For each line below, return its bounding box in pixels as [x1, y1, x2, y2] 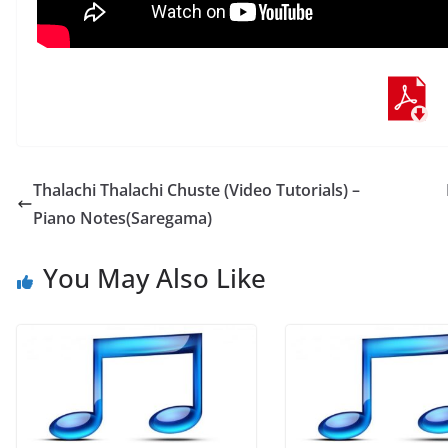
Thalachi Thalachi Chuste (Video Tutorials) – [33, 179, 360, 201]
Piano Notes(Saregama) [33, 207, 212, 229]
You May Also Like [43, 260, 266, 296]
